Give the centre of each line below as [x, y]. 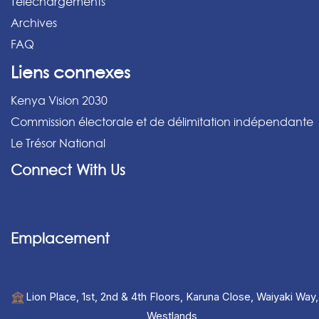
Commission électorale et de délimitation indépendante [162, 122]
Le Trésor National [58, 143]
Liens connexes [70, 73]
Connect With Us [68, 171]
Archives [34, 23]
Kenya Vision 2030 [59, 101]
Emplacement [60, 239]
